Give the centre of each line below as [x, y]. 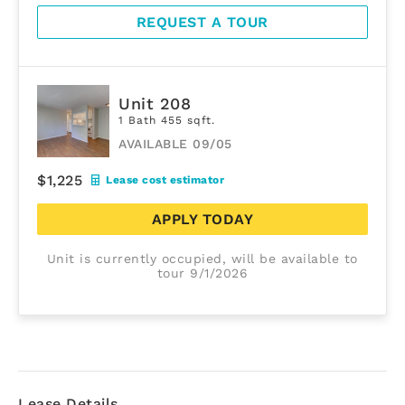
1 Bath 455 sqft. [167, 121]
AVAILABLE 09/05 [175, 144]
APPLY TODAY [202, 219]
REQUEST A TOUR [202, 22]
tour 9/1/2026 [202, 273]
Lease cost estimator [165, 180]
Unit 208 [155, 104]
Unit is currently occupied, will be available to [202, 258]
